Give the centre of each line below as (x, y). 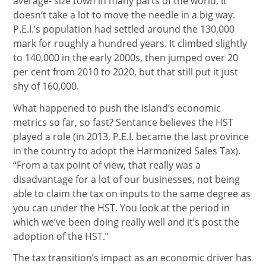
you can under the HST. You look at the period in (122, 208)
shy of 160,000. (46, 86)
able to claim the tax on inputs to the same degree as (132, 193)
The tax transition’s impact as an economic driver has (133, 258)
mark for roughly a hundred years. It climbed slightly (130, 43)
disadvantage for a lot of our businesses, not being (127, 179)
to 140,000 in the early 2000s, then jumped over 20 (126, 57)
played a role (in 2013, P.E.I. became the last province (131, 136)
